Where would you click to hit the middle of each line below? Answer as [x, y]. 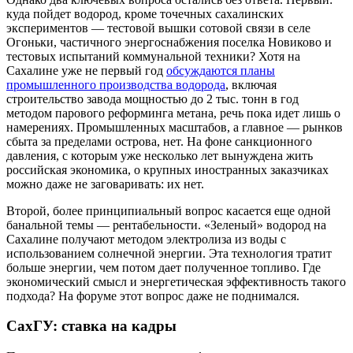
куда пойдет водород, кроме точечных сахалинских [145, 13]
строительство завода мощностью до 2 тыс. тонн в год [152, 98]
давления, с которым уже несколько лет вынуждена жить [160, 155]
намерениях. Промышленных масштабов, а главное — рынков [175, 127]
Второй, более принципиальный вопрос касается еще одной [169, 210]
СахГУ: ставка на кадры [91, 326]
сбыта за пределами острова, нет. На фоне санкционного [159, 141]
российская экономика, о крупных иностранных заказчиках [167, 169]
